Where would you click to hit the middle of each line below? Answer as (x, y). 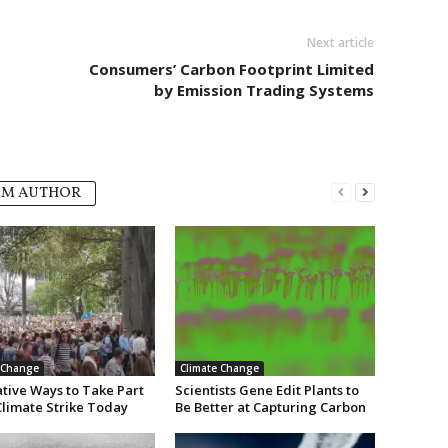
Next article (340, 42)
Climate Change (219, 367)
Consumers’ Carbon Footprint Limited (231, 68)
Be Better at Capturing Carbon (270, 406)
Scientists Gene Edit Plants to (266, 389)
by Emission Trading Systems (263, 89)
